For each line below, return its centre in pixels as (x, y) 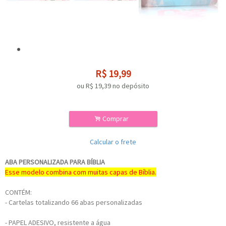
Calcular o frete (113, 142)
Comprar (116, 119)
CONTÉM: (18, 192)
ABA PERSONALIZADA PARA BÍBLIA (55, 162)
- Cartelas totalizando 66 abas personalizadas (74, 202)
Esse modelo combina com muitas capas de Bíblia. (81, 172)
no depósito (131, 86)
